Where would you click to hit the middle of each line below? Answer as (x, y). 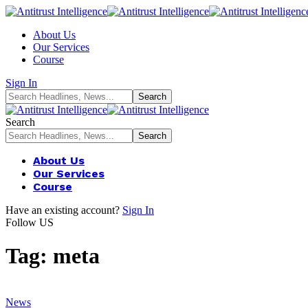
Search (20, 122)
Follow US (30, 222)
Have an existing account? (63, 210)
